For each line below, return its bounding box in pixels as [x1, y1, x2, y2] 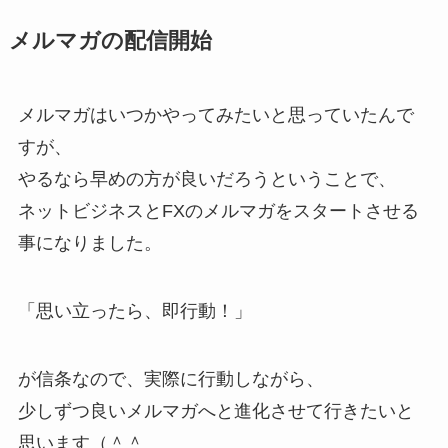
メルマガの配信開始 [8, 29, 212, 54]
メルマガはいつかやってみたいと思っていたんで [17, 105, 414, 126]
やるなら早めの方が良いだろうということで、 [17, 169, 396, 190]
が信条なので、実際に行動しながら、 [17, 368, 324, 389]
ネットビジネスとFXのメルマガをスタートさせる [17, 201, 419, 222]
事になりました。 [17, 233, 162, 254]
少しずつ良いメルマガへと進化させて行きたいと [17, 400, 414, 421]
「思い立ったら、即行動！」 [17, 300, 252, 321]
